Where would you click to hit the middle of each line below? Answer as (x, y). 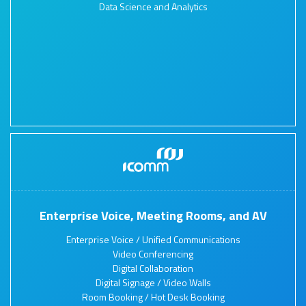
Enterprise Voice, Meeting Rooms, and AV (153, 215)
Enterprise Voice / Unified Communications (153, 239)
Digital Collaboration (153, 268)
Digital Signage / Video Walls (153, 282)
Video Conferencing (153, 253)
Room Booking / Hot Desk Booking (153, 296)
